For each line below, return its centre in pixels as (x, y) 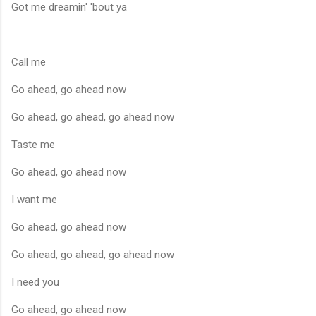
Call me (29, 62)
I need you (35, 282)
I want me (34, 199)
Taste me (33, 144)
